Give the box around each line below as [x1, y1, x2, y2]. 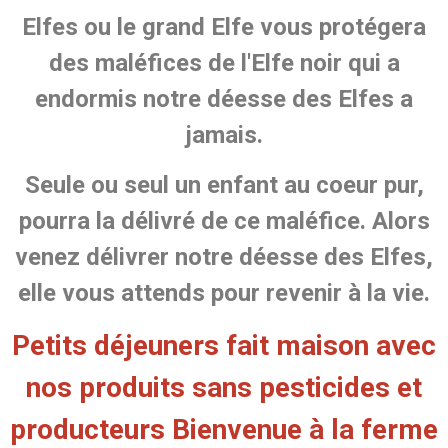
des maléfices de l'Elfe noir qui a [48, 49, 400, 78]
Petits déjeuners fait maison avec [12, 329, 436, 363]
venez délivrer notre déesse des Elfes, [15, 243, 433, 272]
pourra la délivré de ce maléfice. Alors [18, 207, 430, 236]
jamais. [185, 121, 263, 150]
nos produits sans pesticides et [26, 371, 422, 405]
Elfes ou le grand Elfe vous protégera [22, 13, 426, 42]
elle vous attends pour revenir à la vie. [18, 279, 430, 308]
